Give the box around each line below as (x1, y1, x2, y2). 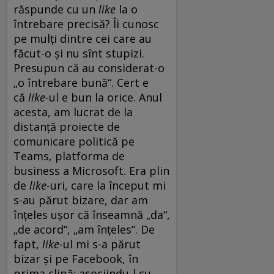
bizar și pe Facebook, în (13, 251, 138, 266)
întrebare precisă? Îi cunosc (13, 16, 159, 31)
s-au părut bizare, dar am (13, 192, 148, 207)
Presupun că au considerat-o (13, 60, 165, 75)
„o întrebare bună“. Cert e (13, 75, 149, 90)
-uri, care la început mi (46, 177, 166, 193)
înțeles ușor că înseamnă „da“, (13, 207, 170, 222)
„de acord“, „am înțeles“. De (13, 221, 155, 237)
